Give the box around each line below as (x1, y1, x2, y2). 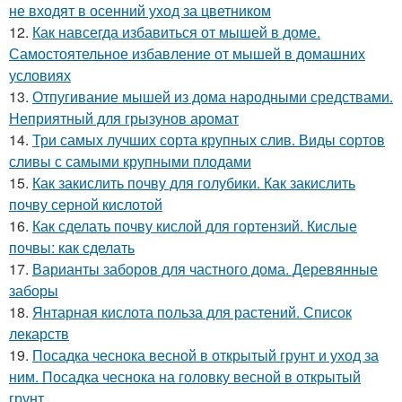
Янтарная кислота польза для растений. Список (32, 301, 352, 323)
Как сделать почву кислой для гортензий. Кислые (32, 215, 357, 237)
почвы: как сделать (9, 237, 135, 258)
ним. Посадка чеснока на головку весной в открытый (9, 366, 361, 388)
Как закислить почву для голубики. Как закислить (32, 172, 355, 194)
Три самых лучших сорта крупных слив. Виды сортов (32, 129, 385, 151)
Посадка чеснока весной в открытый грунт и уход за (32, 345, 379, 366)
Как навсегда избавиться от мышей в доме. (32, 22, 320, 43)
